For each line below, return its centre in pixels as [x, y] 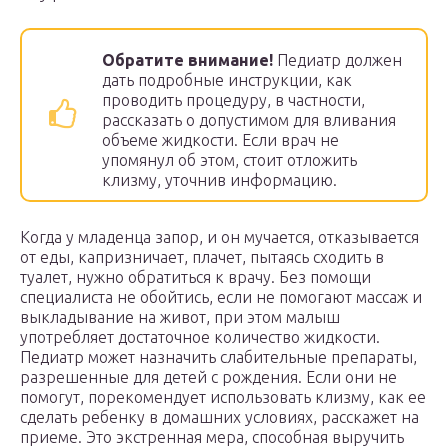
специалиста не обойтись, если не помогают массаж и [221, 297]
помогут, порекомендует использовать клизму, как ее [223, 397]
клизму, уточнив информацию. [219, 180]
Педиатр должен [337, 60]
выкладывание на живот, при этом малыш [180, 317]
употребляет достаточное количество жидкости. [200, 337]
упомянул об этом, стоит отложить [229, 160]
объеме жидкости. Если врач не [220, 140]
